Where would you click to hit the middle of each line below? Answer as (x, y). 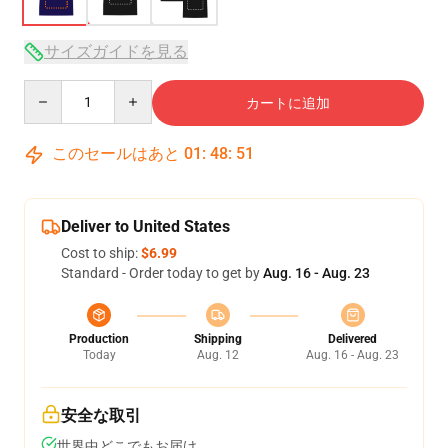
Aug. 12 (217, 355)
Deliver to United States (145, 226)
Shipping (217, 339)
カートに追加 (288, 103)
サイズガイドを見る (116, 51)
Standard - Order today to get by (162, 273)
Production (99, 339)
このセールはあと (116, 153)
